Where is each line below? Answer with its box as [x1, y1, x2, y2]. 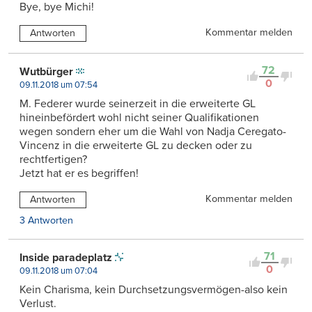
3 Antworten [19, 214, 73, 226]
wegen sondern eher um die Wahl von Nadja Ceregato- [19, 124, 286, 139]
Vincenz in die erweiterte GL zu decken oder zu [19, 138, 252, 153]
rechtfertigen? [19, 152, 87, 166]
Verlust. [19, 296, 56, 311]
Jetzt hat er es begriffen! [19, 166, 139, 180]
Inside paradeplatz [19, 250, 112, 265]
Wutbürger [19, 64, 73, 79]
